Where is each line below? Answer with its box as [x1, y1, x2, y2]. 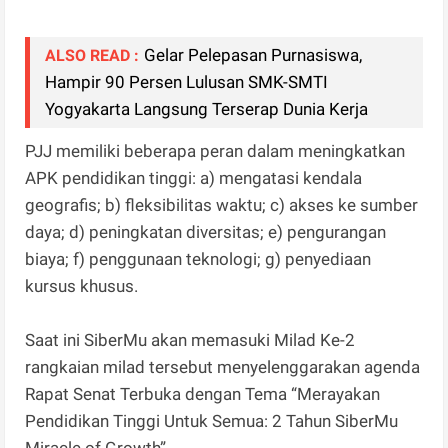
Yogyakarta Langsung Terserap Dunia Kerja [45, 99, 369, 120]
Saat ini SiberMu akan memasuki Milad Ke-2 [25, 330, 356, 351]
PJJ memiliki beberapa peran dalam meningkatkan [25, 141, 406, 162]
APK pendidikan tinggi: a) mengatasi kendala [25, 168, 363, 189]
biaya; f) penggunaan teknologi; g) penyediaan [25, 249, 372, 270]
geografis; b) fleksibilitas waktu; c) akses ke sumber [25, 195, 419, 216]
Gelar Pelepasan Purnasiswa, [144, 45, 363, 66]
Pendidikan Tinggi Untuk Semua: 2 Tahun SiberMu [25, 411, 399, 432]
